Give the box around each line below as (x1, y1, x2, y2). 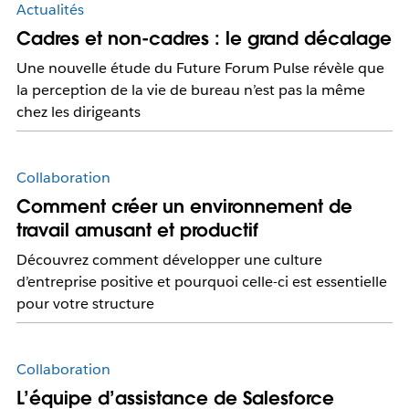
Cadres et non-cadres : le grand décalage (16, 26, 392, 51)
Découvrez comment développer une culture (16, 250, 322, 270)
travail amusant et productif (16, 218, 258, 243)
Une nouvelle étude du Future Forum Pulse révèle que (16, 58, 384, 79)
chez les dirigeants (16, 102, 141, 122)
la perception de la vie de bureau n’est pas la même (16, 80, 365, 100)
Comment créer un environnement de (16, 194, 352, 219)
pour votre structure (16, 294, 154, 314)
